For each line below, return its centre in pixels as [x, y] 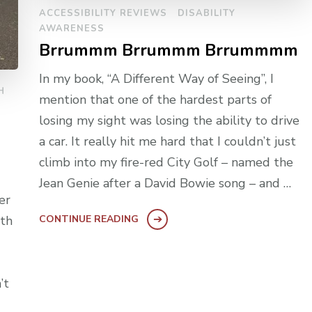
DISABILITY [207, 13]
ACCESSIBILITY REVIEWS [103, 13]
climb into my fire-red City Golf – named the [166, 162]
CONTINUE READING [89, 219]
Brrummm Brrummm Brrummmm [169, 50]
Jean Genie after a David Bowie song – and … [165, 183]
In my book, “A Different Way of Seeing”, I [157, 78]
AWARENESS [72, 28]
